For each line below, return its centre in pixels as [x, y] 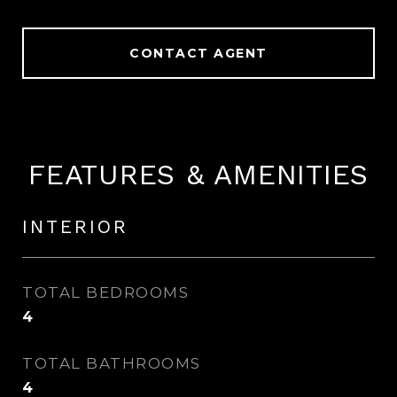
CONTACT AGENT [198, 53]
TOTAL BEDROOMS [105, 292]
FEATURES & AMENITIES [198, 175]
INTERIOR [75, 226]
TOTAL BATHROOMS [112, 363]
